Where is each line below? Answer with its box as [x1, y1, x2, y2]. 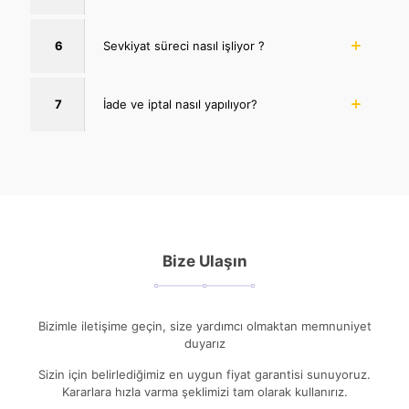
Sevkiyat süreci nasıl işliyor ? [103, 38, 265, 54]
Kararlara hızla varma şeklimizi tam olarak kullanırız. [61, 384, 348, 400]
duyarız [184, 336, 225, 351]
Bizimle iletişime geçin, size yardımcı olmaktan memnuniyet [37, 319, 372, 334]
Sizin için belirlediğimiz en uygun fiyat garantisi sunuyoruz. [38, 367, 371, 383]
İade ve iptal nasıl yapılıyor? [103, 97, 257, 112]
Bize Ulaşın [162, 252, 247, 271]
